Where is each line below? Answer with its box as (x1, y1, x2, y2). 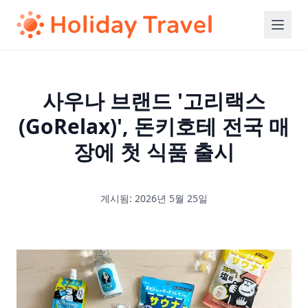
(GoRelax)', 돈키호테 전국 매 (19, 112, 289, 140)
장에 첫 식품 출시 (74, 137, 234, 166)
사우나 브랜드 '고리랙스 (43, 87, 265, 115)
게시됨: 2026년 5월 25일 (100, 192, 208, 205)
